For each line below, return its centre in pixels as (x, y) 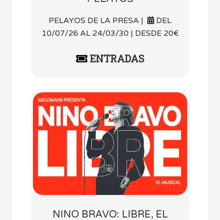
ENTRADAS (116, 58)
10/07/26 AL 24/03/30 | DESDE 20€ (110, 33)
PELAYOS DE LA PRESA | (98, 20)
